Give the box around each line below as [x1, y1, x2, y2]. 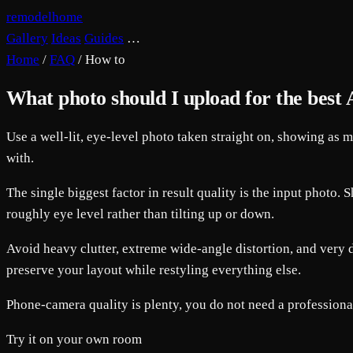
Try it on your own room [6, 332, 142, 347]
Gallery [6, 31, 48, 46]
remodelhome [6, 9, 83, 24]
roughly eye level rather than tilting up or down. [6, 206, 274, 222]
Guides [84, 31, 124, 46]
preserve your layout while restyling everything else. [6, 262, 301, 278]
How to [85, 52, 125, 67]
